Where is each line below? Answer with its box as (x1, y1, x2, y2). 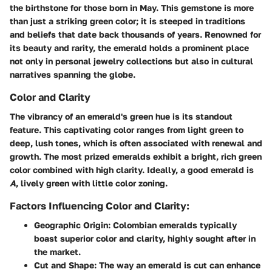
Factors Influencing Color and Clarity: (10, 199, 189, 212)
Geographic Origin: (34, 219, 110, 230)
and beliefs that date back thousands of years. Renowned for (10, 29, 261, 39)
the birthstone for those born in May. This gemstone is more (10, 2, 254, 13)
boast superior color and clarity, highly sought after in (34, 233, 256, 243)
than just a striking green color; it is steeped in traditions (10, 15, 245, 26)
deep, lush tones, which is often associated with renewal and (10, 137, 262, 148)
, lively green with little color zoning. (16, 177, 168, 188)
